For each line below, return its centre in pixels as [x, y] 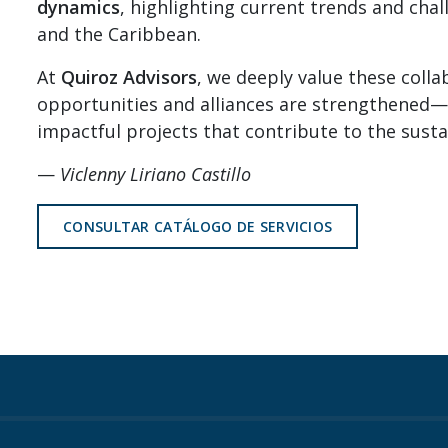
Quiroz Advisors [129, 76]
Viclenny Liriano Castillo [155, 173]
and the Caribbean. [119, 33]
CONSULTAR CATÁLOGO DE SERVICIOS [198, 226]
